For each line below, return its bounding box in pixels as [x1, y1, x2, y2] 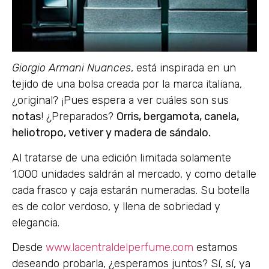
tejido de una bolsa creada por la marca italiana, [12, 77, 242, 91]
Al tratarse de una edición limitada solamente [12, 151, 231, 165]
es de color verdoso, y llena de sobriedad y [12, 199, 220, 213]
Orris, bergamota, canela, [116, 110, 239, 124]
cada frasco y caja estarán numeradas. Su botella [12, 183, 250, 197]
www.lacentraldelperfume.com [46, 241, 193, 254]
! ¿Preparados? [41, 110, 116, 124]
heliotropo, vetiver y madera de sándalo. [12, 126, 211, 140]
